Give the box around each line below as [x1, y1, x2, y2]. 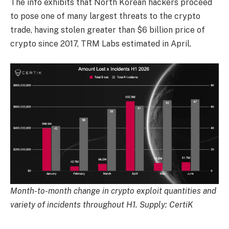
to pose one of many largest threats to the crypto [10, 11, 200, 21]
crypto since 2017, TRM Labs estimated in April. [10, 39, 191, 49]
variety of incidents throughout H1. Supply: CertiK [10, 200, 193, 210]
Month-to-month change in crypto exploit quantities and [10, 186, 216, 196]
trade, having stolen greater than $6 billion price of [10, 25, 205, 35]
